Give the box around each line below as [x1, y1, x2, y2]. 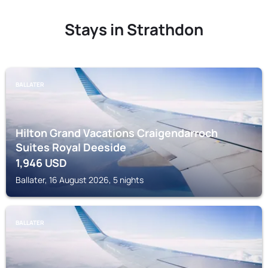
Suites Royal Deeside [16, 140, 126, 154]
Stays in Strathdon [65, 19, 203, 40]
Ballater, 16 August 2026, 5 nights [16, 174, 144, 185]
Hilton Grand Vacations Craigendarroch [16, 126, 218, 140]
